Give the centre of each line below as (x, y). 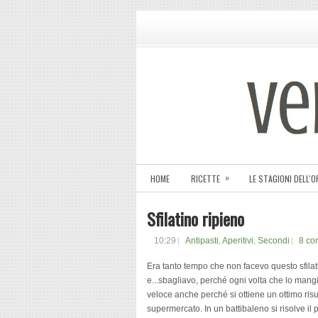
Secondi (274, 241)
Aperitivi (238, 241)
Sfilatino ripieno (196, 219)
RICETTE (205, 179)
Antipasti (202, 241)
